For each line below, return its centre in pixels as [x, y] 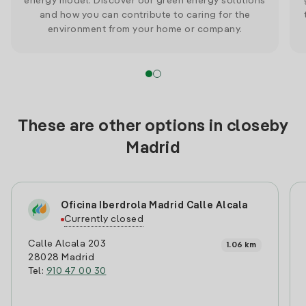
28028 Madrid [61, 258]
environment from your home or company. [145, 29]
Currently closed [104, 219]
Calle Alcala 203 [67, 244]
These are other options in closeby [153, 127]
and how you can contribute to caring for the [145, 15]
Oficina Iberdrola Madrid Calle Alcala [154, 206]
